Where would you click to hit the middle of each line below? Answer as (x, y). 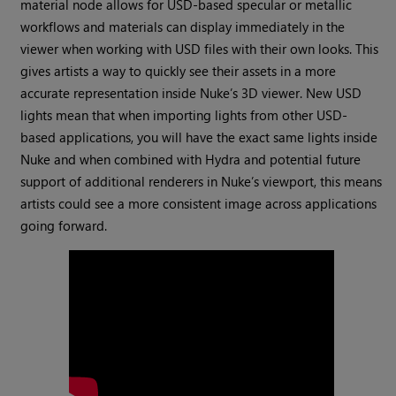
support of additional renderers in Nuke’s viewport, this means (202, 182)
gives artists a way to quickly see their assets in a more (179, 71)
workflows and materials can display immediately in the (183, 27)
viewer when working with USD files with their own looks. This (200, 49)
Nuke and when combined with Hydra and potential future (191, 160)
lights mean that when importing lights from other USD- (184, 115)
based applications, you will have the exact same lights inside (199, 137)
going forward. (64, 226)
